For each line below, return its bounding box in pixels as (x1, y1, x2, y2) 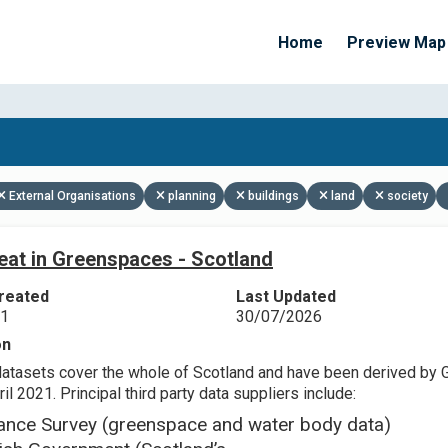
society (387, 189, 428, 203)
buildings (248, 189, 299, 203)
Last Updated (235, 287, 336, 306)
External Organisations (9, 189, 136, 203)
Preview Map (347, 32, 446, 52)
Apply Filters (222, 165, 317, 184)
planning (168, 189, 216, 203)
